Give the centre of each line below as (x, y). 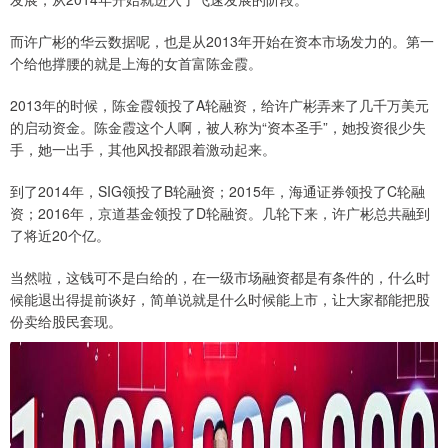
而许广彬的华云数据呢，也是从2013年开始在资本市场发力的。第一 (222, 41)
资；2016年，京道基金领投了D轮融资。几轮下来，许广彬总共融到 (220, 213)
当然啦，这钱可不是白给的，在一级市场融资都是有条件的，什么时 (220, 277)
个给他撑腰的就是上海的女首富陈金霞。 (136, 63)
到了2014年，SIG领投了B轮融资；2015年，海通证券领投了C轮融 (217, 191)
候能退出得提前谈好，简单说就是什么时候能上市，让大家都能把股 (220, 299)
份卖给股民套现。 (66, 321)
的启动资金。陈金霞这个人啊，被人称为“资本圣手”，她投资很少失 (218, 127)
